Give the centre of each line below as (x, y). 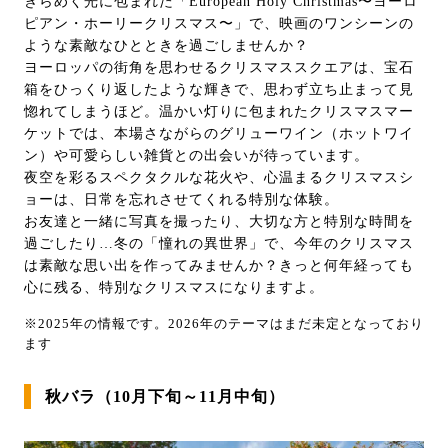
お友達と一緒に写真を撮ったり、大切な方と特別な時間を (219, 221)
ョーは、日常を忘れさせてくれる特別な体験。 (181, 199)
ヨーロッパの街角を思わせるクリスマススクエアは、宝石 (219, 67)
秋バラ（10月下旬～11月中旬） (165, 396)
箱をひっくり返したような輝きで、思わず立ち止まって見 (219, 89)
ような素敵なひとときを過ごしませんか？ (166, 45)
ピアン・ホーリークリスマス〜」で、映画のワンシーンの (219, 23)
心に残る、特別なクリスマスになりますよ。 (174, 287)
